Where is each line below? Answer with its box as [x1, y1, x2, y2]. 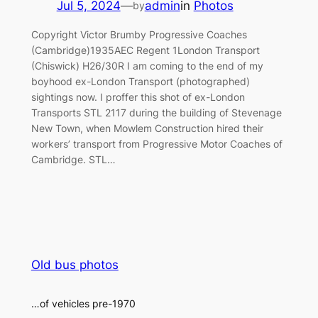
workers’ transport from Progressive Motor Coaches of [31, 137, 283, 150]
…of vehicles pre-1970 [31, 297, 136, 309]
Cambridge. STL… [31, 153, 116, 165]
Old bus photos [31, 257, 119, 272]
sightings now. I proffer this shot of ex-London [31, 90, 245, 103]
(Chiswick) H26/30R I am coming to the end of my [31, 59, 263, 72]
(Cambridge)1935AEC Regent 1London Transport [31, 43, 260, 56]
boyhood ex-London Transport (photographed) [31, 75, 250, 87]
